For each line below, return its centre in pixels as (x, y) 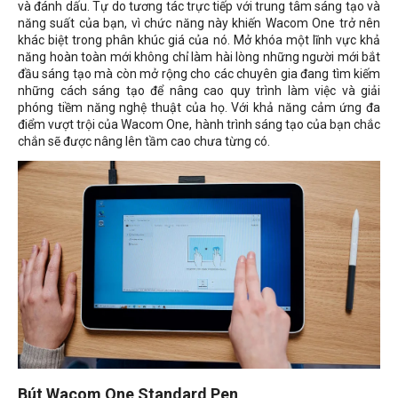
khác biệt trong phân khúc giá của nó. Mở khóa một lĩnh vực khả (199, 40)
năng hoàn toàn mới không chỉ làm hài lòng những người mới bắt (199, 57)
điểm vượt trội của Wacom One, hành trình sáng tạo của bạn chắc (199, 125)
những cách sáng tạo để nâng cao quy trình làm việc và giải (199, 91)
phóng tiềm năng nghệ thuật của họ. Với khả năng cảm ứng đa (199, 108)
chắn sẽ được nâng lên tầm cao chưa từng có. (144, 142)
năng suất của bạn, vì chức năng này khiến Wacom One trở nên (199, 24)
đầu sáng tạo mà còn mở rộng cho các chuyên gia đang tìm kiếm (199, 74)
